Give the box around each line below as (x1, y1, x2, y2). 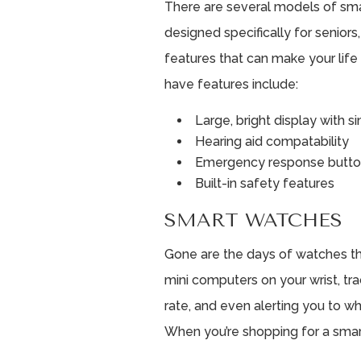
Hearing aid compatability (195, 133, 350, 149)
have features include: (164, 76, 299, 92)
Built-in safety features (195, 175, 335, 191)
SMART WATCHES (164, 208, 343, 231)
